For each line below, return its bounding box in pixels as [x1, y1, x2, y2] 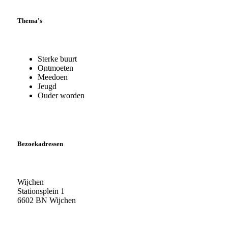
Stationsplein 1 [17, 187, 65, 196]
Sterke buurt [38, 54, 77, 63]
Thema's [17, 16, 42, 24]
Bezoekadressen [17, 139, 63, 148]
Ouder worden [38, 91, 84, 100]
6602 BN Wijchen [17, 196, 76, 205]
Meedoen [38, 72, 68, 81]
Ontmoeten [38, 63, 73, 72]
